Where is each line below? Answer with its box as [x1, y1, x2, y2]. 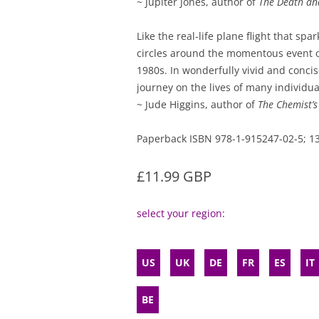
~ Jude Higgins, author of [137, 98, 258, 111]
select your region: [137, 206, 225, 220]
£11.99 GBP [137, 167, 211, 186]
